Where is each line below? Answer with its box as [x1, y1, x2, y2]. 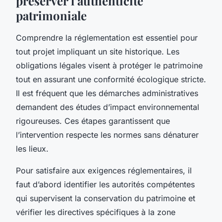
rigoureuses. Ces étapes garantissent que [16, 115, 170, 126]
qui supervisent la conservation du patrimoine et [16, 193, 195, 203]
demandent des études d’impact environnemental [16, 102, 199, 112]
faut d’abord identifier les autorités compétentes [16, 179, 195, 189]
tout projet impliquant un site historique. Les [16, 46, 179, 56]
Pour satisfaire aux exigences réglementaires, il [16, 165, 192, 175]
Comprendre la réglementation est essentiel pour [16, 32, 198, 43]
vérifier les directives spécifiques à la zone [16, 207, 175, 217]
